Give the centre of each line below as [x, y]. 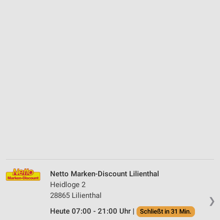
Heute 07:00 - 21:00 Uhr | [93, 211]
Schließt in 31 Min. [166, 212]
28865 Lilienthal [76, 196]
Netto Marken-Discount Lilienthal [105, 174]
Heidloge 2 [68, 185]
